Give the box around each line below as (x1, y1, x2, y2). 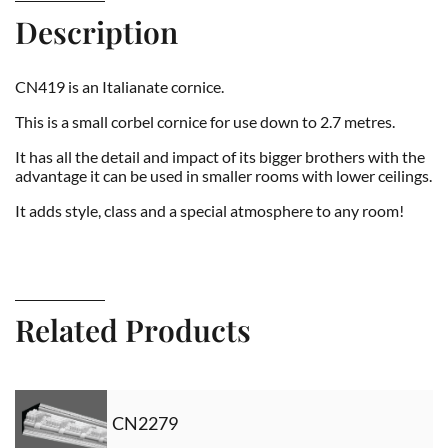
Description (15, 11, 178, 52)
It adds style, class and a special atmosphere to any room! (15, 200, 404, 220)
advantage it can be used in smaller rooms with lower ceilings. (15, 165, 432, 185)
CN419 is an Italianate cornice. (15, 76, 224, 96)
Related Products (15, 309, 251, 350)
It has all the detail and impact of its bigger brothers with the (15, 146, 425, 166)
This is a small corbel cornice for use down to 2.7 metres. (15, 111, 395, 131)
